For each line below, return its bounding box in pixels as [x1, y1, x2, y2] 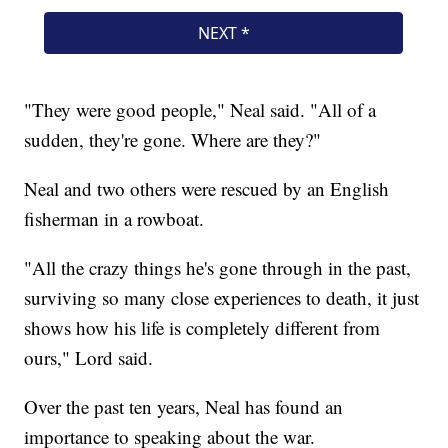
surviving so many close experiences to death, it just [24, 284, 420, 310]
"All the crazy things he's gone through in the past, [24, 254, 412, 280]
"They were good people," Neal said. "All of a [24, 96, 377, 122]
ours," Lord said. [24, 344, 154, 370]
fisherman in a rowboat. [24, 205, 205, 231]
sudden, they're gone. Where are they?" [24, 126, 322, 152]
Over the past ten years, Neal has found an [24, 393, 344, 419]
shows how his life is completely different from [24, 314, 381, 340]
